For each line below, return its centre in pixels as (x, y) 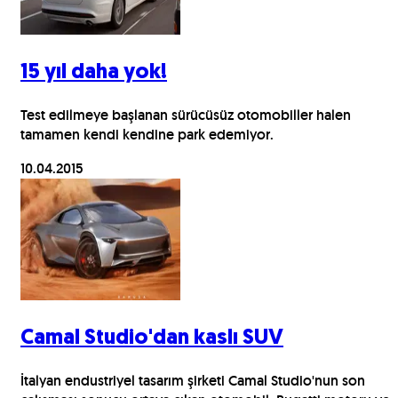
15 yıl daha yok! (94, 73)
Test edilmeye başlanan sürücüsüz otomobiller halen (186, 115)
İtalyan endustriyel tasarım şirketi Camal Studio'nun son (193, 380)
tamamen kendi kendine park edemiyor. (147, 134)
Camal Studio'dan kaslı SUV (152, 338)
